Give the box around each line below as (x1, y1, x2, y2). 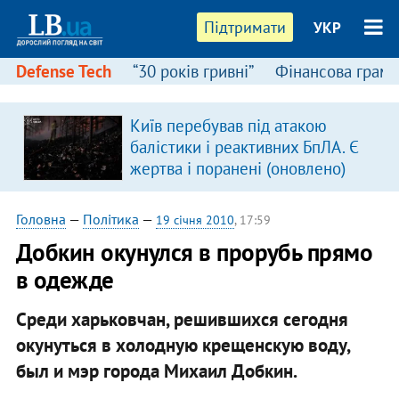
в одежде (15, 265, 114, 295)
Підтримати (204, 17, 287, 37)
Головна (15, 210, 66, 228)
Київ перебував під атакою (129, 115, 327, 136)
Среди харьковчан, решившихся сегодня (15, 306, 348, 331)
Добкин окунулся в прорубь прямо (15, 237, 373, 267)
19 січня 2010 (155, 212, 234, 228)
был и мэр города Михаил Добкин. (15, 358, 297, 383)
